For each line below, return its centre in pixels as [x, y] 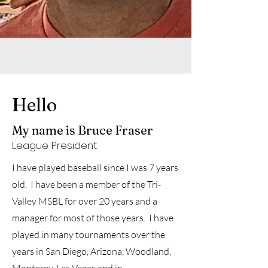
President [74, 145]
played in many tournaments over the [89, 234]
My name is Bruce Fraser [83, 130]
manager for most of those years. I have [93, 218]
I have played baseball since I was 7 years [95, 167]
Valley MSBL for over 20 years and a [85, 201]
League [32, 145]
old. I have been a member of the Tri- [86, 184]
